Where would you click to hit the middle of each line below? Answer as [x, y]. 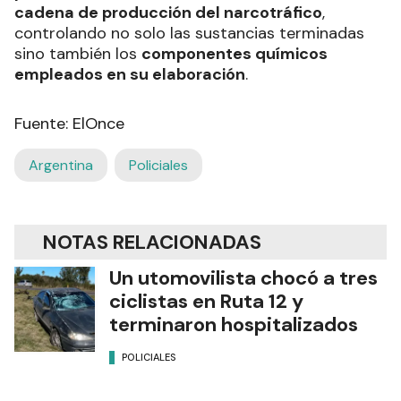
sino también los [78, 53]
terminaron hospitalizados [234, 324]
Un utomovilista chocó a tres [243, 277]
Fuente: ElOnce [69, 123]
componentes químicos [235, 53]
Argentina [61, 165]
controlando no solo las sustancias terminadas [189, 33]
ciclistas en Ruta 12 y [206, 301]
